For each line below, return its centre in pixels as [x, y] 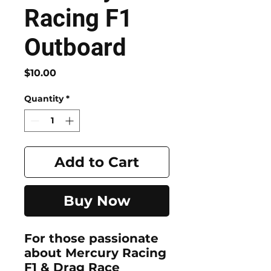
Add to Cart [97, 162]
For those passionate [91, 238]
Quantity [44, 98]
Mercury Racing [116, 253]
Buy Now [97, 201]
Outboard [75, 47]
